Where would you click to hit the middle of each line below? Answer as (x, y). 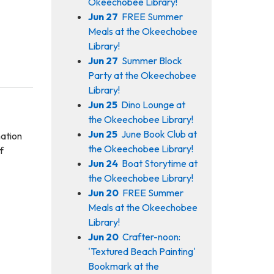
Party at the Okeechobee (142, 75)
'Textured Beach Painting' (142, 251)
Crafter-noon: (151, 236)
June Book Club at (159, 134)
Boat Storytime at (159, 163)
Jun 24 (103, 163)
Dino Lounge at (153, 104)
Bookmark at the (123, 266)
